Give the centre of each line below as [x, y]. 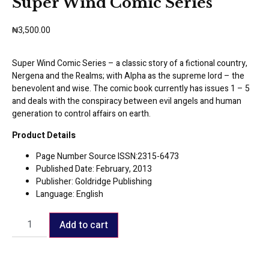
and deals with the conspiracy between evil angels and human [127, 101]
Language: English [70, 194]
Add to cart [84, 225]
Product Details [44, 135]
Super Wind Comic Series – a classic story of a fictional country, [130, 64]
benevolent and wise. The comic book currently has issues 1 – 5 [131, 89]
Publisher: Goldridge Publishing [94, 181]
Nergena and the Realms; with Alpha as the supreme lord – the [128, 76]
